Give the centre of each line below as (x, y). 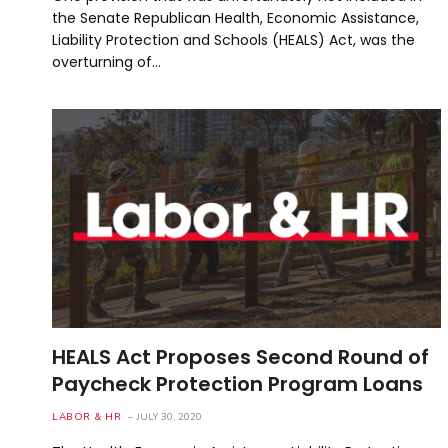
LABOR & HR (86, 416)
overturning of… (106, 61)
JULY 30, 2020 (169, 416)
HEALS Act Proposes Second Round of (240, 356)
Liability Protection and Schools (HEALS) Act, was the (233, 39)
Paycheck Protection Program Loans (237, 383)
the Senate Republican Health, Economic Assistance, (235, 17)
